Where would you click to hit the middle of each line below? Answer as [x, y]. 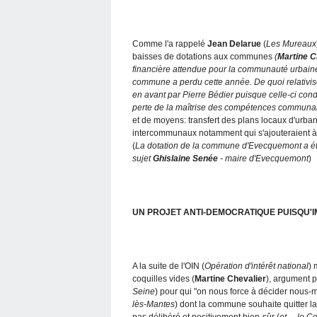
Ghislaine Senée [185, 158]
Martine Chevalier [230, 278]
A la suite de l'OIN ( [168, 266]
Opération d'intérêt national [257, 266]
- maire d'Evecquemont [263, 158]
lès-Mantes [154, 304]
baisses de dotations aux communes [203, 56]
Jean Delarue [234, 44]
